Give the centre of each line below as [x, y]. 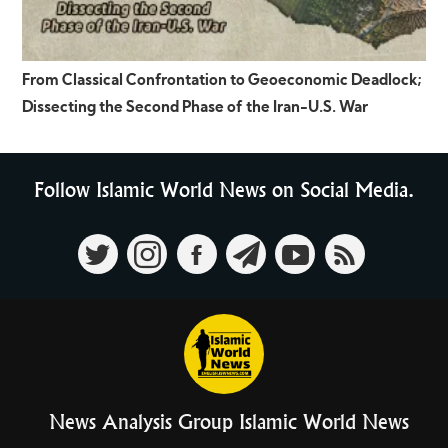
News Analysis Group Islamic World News [228, 422]
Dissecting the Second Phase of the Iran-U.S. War [195, 109]
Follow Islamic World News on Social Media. [224, 190]
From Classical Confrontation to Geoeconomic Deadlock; [222, 82]
